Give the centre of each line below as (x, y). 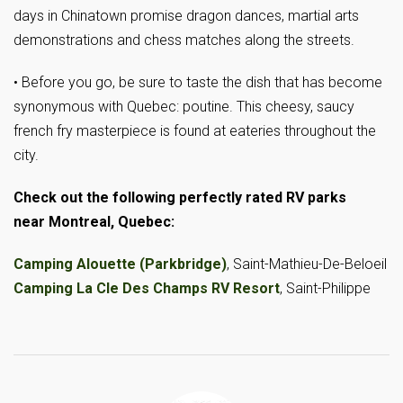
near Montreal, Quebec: (94, 222)
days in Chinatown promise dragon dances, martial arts (186, 16)
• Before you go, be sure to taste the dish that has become (198, 83)
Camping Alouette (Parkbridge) (120, 264)
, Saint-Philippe (325, 289)
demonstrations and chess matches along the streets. (184, 40)
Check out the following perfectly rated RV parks (180, 198)
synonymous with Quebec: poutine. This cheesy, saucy (184, 107)
